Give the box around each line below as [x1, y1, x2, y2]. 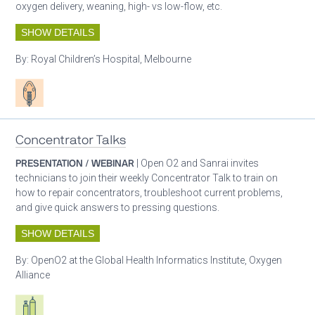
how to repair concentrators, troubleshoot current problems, [15, 187, 283, 199]
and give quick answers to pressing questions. [15, 202, 220, 214]
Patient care [15, 79, 68, 91]
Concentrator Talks [15, 132, 127, 147]
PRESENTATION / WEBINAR [15, 157, 135, 169]
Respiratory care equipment [15, 296, 138, 308]
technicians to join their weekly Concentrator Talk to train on [15, 172, 278, 184]
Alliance [15, 269, 51, 281]
